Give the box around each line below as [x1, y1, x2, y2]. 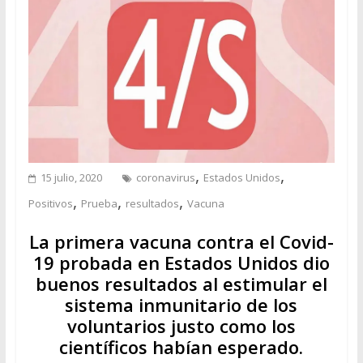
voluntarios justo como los [66, 313, 296, 338]
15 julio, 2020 [40, 169, 102, 185]
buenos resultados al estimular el [35, 271, 327, 296]
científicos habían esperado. [59, 334, 304, 359]
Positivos [28, 195, 73, 211]
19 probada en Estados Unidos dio [32, 250, 330, 275]
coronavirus [135, 169, 195, 185]
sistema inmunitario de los [65, 292, 298, 317]
